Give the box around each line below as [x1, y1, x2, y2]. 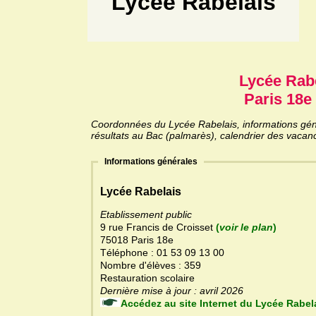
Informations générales [102, 157, 200, 167]
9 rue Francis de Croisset [100, 221, 216, 233]
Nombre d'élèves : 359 [100, 260, 204, 272]
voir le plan [219, 221, 273, 233]
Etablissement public [100, 209, 192, 221]
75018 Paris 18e [100, 234, 174, 246]
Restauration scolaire [100, 272, 195, 284]
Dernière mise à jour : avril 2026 [221, 285, 243, 297]
